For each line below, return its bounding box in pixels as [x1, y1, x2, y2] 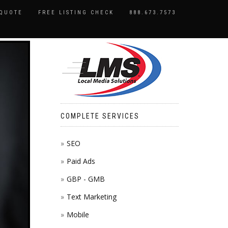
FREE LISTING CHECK [38, 9, 114, 16]
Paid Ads [66, 156, 95, 166]
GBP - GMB [66, 174, 105, 184]
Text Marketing [66, 192, 117, 202]
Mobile [66, 210, 89, 219]
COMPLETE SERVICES [60, 112, 139, 120]
